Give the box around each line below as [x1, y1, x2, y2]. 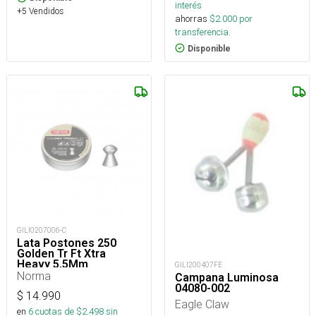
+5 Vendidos [17, 5, 63, 16]
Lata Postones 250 [17, 236, 116, 250]
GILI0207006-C [17, 225, 66, 235]
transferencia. [175, 25, 231, 38]
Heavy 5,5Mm [17, 257, 88, 271]
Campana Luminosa [175, 270, 279, 284]
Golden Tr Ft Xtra [17, 246, 106, 260]
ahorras [175, 12, 207, 25]
